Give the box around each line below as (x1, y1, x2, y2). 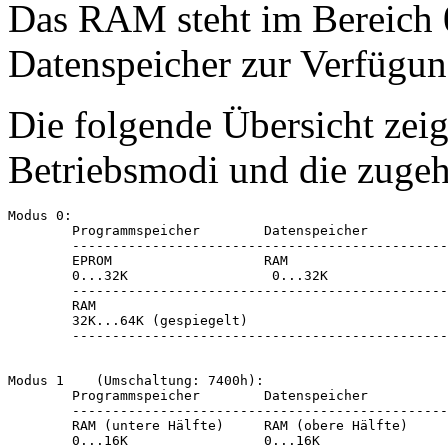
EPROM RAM (8, 253, 288, 269)
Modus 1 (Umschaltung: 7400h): (8, 373, 264, 389)
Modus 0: (8, 208, 72, 224)
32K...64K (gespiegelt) (8, 313, 248, 329)
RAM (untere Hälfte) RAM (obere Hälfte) (8, 418, 408, 434)
